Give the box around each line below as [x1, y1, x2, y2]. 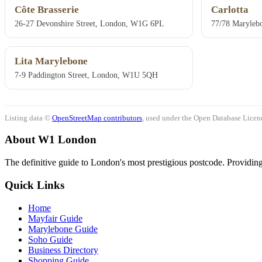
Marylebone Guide [28, 223, 98, 234]
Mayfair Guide [28, 213, 82, 223]
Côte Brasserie [15, 4, 79, 16]
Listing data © [5, 113, 52, 122]
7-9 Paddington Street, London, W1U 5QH [15, 70, 158, 80]
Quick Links [5, 178, 64, 191]
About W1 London [5, 133, 96, 146]
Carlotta [211, 4, 249, 16]
